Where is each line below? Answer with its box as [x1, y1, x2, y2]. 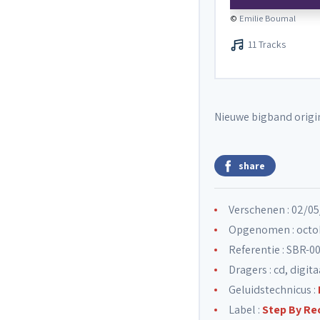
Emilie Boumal [239, 12, 296, 24]
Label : [229, 302, 262, 317]
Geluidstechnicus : [229, 282, 318, 297]
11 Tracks [248, 38, 286, 51]
